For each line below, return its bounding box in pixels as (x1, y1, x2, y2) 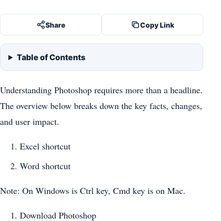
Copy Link (140, 20, 174, 29)
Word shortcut (20, 160, 71, 172)
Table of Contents (16, 52, 85, 62)
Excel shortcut (20, 140, 71, 152)
